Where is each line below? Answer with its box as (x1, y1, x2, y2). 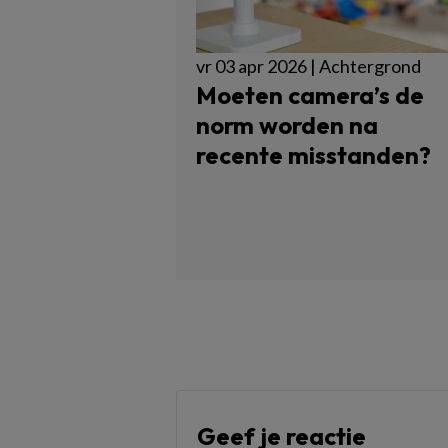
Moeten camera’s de (196, 80, 424, 110)
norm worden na (196, 110, 378, 140)
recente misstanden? (196, 140, 431, 170)
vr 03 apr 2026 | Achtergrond (196, 55, 421, 77)
